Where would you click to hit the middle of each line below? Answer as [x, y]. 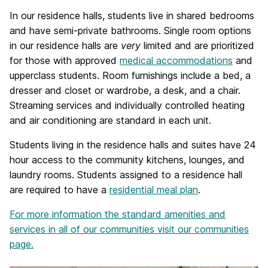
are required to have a [60, 190]
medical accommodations [176, 60]
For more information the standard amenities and [118, 214]
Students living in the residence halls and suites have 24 [133, 145]
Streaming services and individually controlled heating [127, 105]
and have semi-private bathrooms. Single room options [130, 31]
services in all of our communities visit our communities [129, 229]
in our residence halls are [65, 45]
